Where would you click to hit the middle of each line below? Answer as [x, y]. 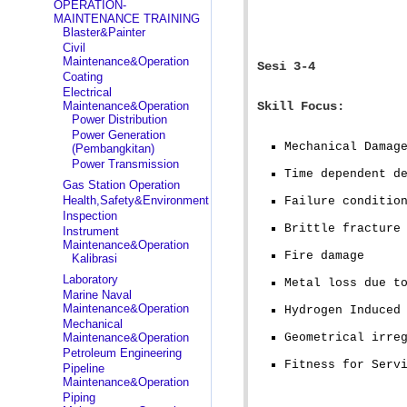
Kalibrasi [94, 258]
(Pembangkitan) [113, 149]
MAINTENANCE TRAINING [126, 19]
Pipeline [83, 368]
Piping [79, 397]
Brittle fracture [342, 228]
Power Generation [118, 135]
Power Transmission [125, 164]
